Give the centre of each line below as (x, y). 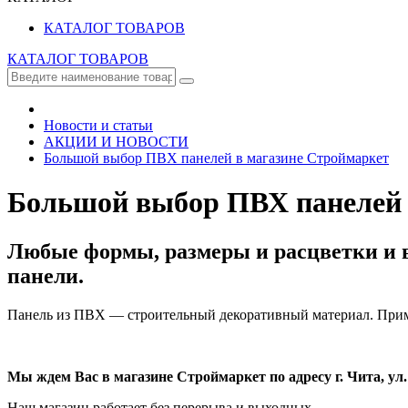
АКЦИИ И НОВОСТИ (116, 142)
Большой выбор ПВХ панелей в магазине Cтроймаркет (216, 158)
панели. (46, 275)
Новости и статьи (98, 125)
